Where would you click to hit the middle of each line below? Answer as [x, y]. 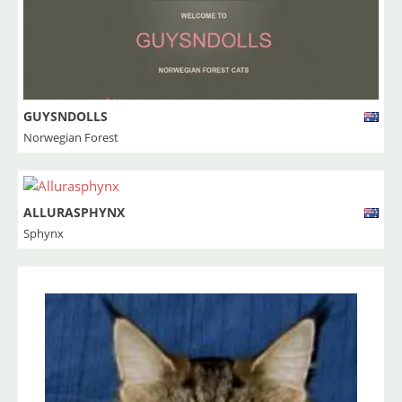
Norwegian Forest [71, 138]
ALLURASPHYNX [74, 213]
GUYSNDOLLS [66, 117]
